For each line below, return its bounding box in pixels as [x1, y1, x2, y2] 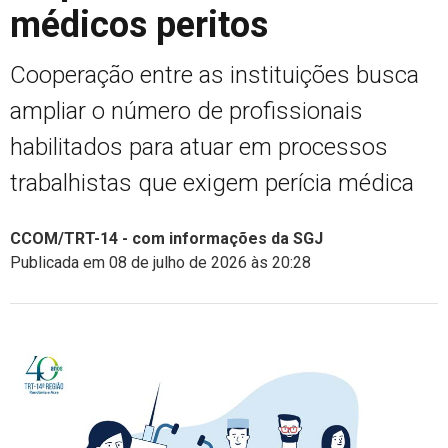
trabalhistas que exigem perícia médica [10, 168, 414, 197]
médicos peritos [10, 3, 268, 46]
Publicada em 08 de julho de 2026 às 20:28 [10, 252, 311, 272]
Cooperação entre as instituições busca [10, 60, 419, 89]
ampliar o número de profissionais [10, 96, 363, 125]
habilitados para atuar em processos [10, 132, 388, 161]
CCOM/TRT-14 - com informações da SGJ [10, 228, 323, 248]
